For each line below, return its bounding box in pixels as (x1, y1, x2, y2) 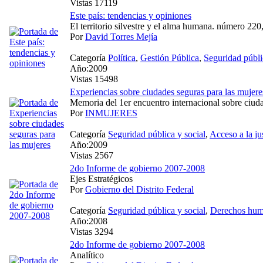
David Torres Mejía (85, 31, 157, 42)
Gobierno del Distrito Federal (85, 184, 194, 194)
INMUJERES (85, 107, 137, 118)
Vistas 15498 (70, 73, 118, 84)
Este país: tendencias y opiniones (70, 10, 191, 21)
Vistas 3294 (70, 226, 113, 237)
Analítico (70, 249, 104, 260)
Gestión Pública (140, 52, 199, 63)
